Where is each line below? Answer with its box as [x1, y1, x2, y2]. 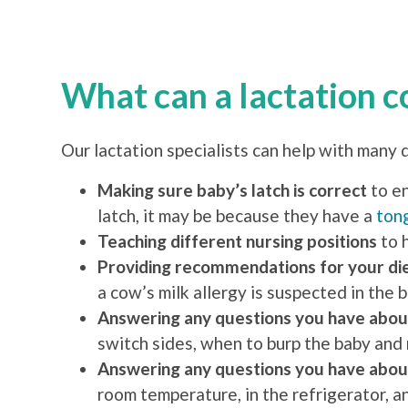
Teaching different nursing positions [97, 230, 378, 252]
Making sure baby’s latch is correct [97, 179, 368, 201]
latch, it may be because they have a [97, 205, 377, 227]
